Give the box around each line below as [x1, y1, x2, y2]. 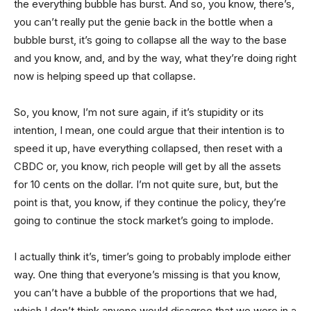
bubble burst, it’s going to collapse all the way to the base [14, 33, 287, 47]
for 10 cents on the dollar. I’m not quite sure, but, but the [14, 177, 278, 191]
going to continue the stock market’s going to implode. [14, 213, 274, 227]
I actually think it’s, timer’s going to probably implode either [14, 249, 291, 263]
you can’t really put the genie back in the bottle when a [14, 15, 273, 28]
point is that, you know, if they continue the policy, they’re [14, 195, 286, 209]
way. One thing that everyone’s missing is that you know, [14, 267, 280, 281]
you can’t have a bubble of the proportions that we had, [14, 285, 277, 299]
